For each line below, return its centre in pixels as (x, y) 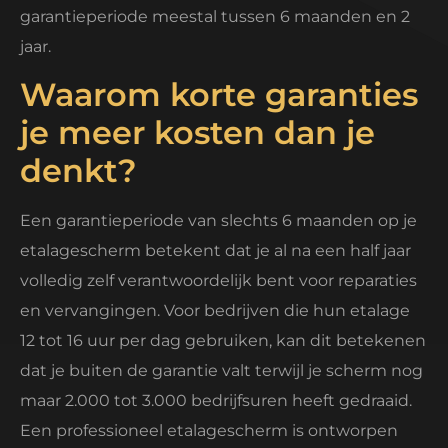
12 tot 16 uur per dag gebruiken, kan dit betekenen (223, 341)
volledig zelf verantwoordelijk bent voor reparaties (218, 281)
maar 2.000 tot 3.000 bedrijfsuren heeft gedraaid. (216, 401)
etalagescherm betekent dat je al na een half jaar (215, 251)
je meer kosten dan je (197, 133)
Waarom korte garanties (219, 95)
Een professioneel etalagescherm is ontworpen (209, 431)
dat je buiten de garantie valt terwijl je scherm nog (221, 371)
